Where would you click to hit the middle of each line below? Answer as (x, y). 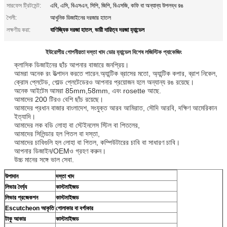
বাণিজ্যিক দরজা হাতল (71, 29)
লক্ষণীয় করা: (18, 30)
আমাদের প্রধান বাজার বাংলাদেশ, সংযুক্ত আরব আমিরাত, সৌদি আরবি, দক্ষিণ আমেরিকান (116, 108)
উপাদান (12, 176)
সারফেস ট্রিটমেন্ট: (24, 5)
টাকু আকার (15, 219)
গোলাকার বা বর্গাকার (74, 208)
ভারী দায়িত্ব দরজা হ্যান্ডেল (120, 29)
